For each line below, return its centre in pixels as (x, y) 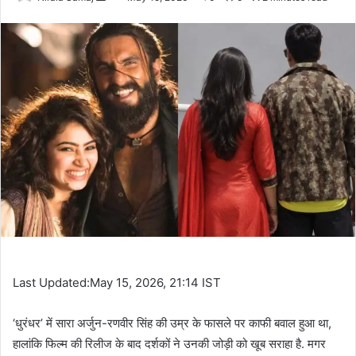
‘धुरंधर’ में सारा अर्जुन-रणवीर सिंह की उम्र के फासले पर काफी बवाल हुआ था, (172, 323)
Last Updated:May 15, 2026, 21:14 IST (117, 282)
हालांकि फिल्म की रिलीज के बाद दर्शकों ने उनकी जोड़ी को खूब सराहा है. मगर (169, 343)
